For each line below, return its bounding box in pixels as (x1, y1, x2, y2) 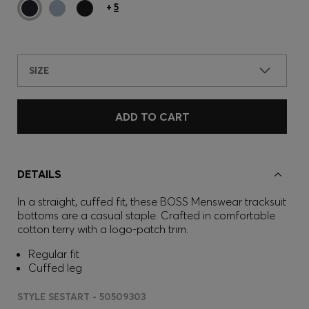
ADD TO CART (114, 110, 190, 123)
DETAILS (17, 167, 61, 181)
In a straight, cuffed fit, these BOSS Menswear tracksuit (17, 195, 286, 208)
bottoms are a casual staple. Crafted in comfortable (17, 208, 275, 222)
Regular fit (28, 247, 79, 261)
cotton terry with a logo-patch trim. (17, 222, 188, 236)
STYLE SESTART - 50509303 (17, 290, 146, 303)
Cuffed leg (28, 261, 82, 275)
